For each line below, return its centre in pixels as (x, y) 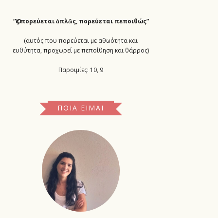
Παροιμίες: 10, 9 (81, 70)
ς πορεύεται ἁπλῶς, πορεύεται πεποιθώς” (82, 21)
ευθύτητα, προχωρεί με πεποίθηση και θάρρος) (81, 50)
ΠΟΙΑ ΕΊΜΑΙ (81, 108)
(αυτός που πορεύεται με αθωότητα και (81, 41)
